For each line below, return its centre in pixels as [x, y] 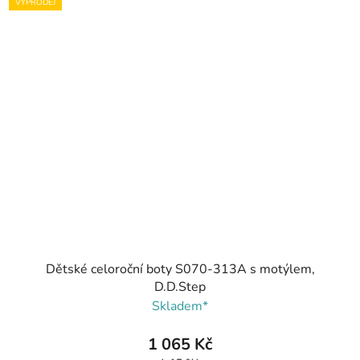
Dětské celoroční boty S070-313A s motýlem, [180, 270]
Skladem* [180, 307]
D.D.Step [180, 287]
